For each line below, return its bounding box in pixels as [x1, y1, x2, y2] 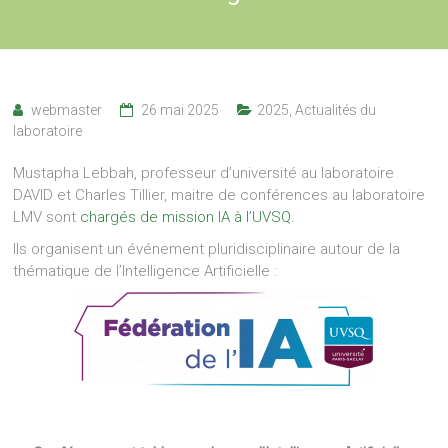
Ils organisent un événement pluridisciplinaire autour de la [13, 239, 401, 258]
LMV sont [13, 207, 81, 226]
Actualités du [295, 101, 377, 118]
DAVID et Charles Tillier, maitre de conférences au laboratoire [13, 185, 426, 204]
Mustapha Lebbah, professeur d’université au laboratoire [13, 163, 395, 182]
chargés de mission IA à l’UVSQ [80, 207, 292, 226]
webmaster [31, 101, 103, 118]
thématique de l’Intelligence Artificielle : [13, 261, 278, 280]
